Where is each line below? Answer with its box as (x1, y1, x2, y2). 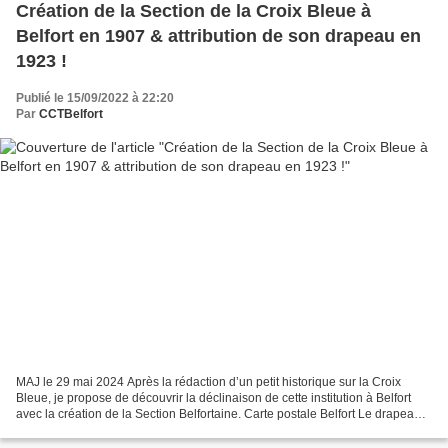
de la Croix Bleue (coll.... (16, 422, 148, 437)
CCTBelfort (39, 107, 103, 122)
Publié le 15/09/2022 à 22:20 (16, 91, 174, 106)
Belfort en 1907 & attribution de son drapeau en (16, 26, 421, 47)
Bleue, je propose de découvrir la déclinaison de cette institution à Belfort (16, 390, 411, 405)
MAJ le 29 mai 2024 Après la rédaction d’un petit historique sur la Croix (16, 374, 401, 389)
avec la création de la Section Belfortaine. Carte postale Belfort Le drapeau (16, 406, 421, 421)
